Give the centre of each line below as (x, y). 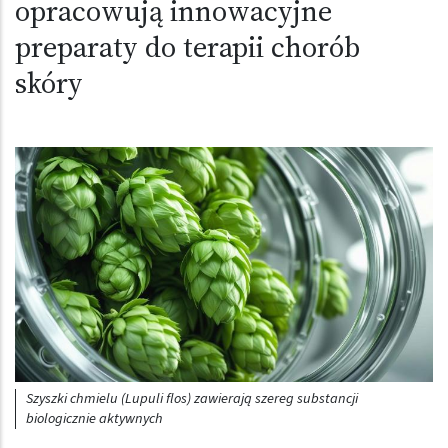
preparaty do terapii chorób (187, 47)
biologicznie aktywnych (95, 418)
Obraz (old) (55, 158)
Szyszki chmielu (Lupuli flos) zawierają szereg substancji (192, 398)
